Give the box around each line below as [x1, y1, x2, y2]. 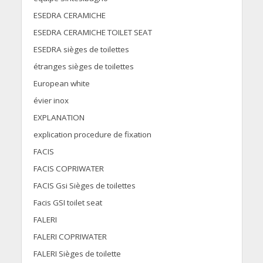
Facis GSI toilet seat [33, 197, 102, 208]
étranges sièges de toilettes [33, 61, 134, 72]
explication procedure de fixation [33, 129, 151, 140]
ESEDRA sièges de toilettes [33, 44, 129, 55]
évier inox [33, 95, 69, 106]
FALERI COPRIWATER [33, 231, 107, 242]
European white [33, 78, 90, 89]
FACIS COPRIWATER [33, 163, 104, 174]
